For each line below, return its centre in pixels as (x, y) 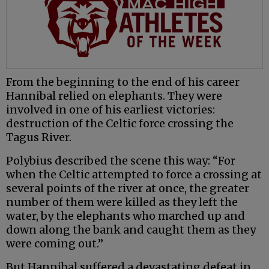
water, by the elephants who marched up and (125, 216)
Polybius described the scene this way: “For (121, 161)
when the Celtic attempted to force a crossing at (134, 175)
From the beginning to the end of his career (123, 82)
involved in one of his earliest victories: (110, 110)
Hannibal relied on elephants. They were (114, 96)
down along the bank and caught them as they (131, 230)
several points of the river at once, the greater (128, 189)
